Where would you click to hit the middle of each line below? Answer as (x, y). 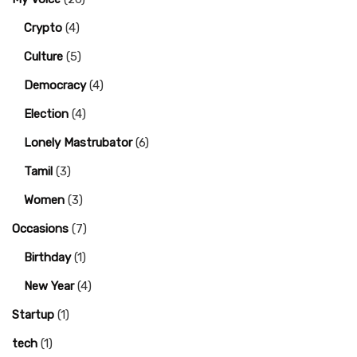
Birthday (47, 257)
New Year (49, 286)
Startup (33, 315)
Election (46, 114)
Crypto (43, 28)
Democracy (55, 85)
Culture (43, 57)
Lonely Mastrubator (78, 143)
